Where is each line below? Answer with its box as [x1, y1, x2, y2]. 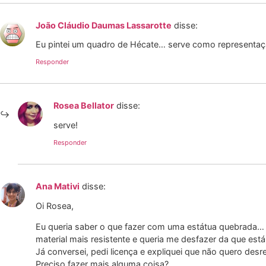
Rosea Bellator [53, 100, 114, 111]
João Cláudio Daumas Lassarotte [36, 20, 172, 30]
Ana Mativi [36, 181, 80, 192]
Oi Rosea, [36, 200, 74, 211]
